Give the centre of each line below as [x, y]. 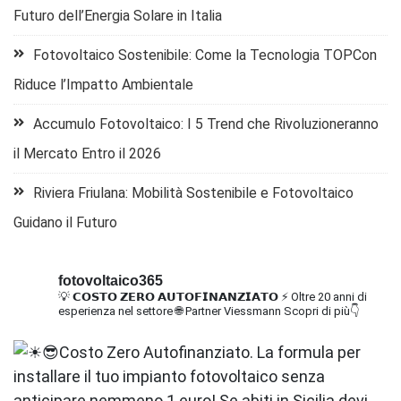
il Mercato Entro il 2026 [87, 154]
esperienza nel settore [115, 311]
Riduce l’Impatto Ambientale [103, 85]
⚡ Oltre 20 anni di [323, 297]
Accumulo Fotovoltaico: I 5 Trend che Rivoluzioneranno [206, 124]
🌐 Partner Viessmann [227, 311]
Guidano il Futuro [65, 223]
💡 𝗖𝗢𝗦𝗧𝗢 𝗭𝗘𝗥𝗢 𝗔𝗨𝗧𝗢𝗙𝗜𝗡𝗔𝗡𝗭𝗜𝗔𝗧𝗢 [168, 297]
